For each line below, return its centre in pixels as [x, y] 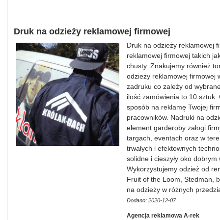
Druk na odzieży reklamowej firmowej [92, 31]
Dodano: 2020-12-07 [151, 200]
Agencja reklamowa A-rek [163, 216]
